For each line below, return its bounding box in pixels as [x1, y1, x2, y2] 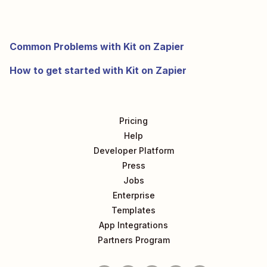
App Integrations [99, 220, 168, 230]
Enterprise [112, 190, 155, 200]
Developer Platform [93, 145, 174, 156]
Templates [111, 205, 156, 215]
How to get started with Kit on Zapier [10, 64, 187, 76]
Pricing [119, 116, 148, 126]
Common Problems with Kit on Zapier [10, 41, 184, 52]
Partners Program [97, 235, 170, 245]
